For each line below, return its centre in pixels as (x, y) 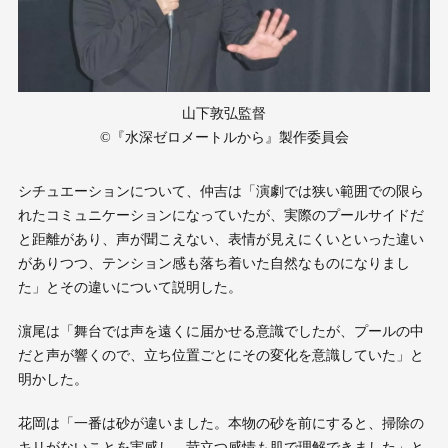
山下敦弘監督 (224, 113)
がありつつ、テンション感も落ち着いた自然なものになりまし (213, 263)
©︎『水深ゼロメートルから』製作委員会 (224, 137)
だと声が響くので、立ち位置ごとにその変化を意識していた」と (220, 355)
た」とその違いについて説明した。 (129, 287)
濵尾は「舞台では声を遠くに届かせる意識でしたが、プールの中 (220, 331)
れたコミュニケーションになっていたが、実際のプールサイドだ (220, 215)
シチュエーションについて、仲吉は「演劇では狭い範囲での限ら (220, 191)
